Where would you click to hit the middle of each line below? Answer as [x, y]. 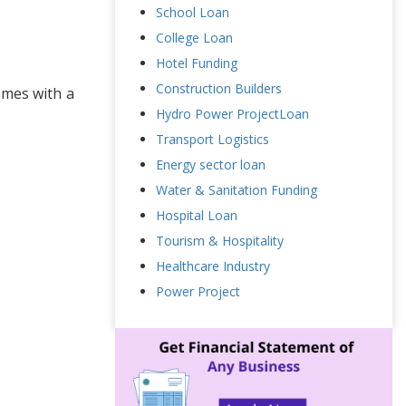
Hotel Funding [197, 63]
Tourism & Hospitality [220, 240]
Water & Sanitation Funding [237, 189]
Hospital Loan [197, 215]
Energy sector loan [211, 164]
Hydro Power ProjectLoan [232, 113]
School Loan [193, 12]
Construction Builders [219, 88]
